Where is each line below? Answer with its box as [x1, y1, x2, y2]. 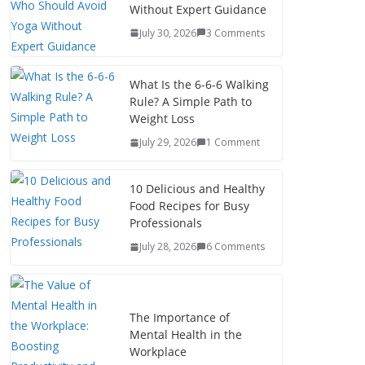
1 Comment [206, 135, 260, 149]
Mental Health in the [130, 326, 242, 342]
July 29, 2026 [139, 135, 196, 149]
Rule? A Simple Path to [130, 94, 252, 109]
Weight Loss [130, 111, 195, 126]
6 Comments [206, 240, 265, 253]
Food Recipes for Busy [130, 198, 249, 213]
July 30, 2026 [139, 25, 196, 40]
